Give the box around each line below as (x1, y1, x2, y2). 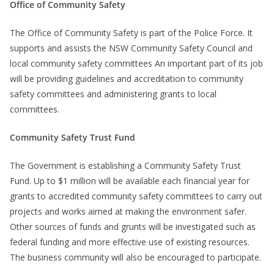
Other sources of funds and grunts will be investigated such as (10, 221, 256, 233)
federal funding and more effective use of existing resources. (10, 236, 250, 248)
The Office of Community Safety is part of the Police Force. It (10, 27, 253, 39)
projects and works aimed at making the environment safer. (10, 206, 246, 218)
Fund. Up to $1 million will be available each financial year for (10, 175, 250, 187)
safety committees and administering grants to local (10, 88, 217, 100)
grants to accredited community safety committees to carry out (10, 190, 262, 202)
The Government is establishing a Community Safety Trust (10, 160, 241, 172)
